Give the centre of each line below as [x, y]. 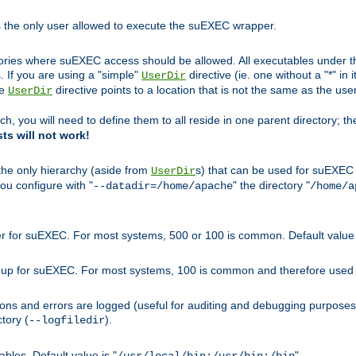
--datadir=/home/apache [163, 186]
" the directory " [271, 186]
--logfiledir [67, 321]
